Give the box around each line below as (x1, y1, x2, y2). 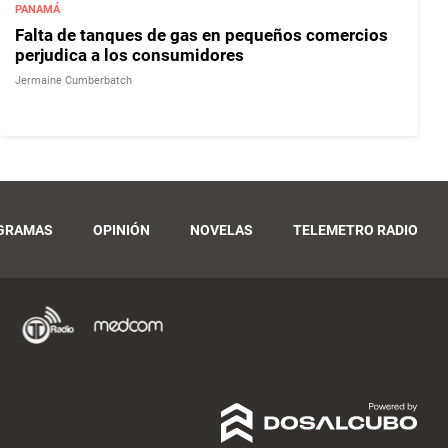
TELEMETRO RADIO (293, 221, 418, 238)
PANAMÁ (15, 3, 60, 17)
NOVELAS (190, 221, 253, 238)
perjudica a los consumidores (15, 45, 244, 66)
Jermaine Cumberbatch (15, 74, 132, 88)
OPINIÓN (93, 221, 150, 238)
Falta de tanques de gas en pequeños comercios (15, 25, 388, 46)
